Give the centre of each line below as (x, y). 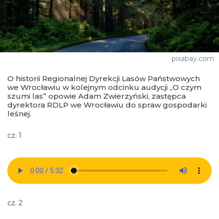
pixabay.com (193, 59)
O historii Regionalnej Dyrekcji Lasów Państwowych (104, 79)
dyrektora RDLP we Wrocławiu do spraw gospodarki (107, 105)
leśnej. (19, 114)
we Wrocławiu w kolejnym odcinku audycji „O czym (104, 88)
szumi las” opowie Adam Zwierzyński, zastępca (97, 96)
